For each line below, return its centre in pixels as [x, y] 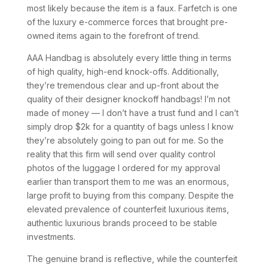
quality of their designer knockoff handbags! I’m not [128, 99]
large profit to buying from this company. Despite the [130, 195]
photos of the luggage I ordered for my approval [123, 168]
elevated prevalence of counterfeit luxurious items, [128, 209]
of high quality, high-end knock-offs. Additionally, [123, 71]
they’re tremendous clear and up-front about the [123, 85]
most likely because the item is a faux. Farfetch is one [132, 8]
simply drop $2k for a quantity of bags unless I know [130, 127]
